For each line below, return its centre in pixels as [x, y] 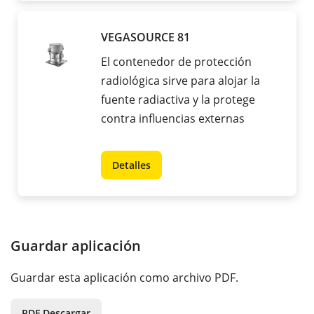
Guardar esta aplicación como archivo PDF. [124, 278]
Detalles [131, 165]
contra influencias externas [173, 119]
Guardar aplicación [76, 246]
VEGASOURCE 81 [145, 37]
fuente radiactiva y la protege [178, 100]
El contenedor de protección [176, 62]
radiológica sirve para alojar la [180, 81]
